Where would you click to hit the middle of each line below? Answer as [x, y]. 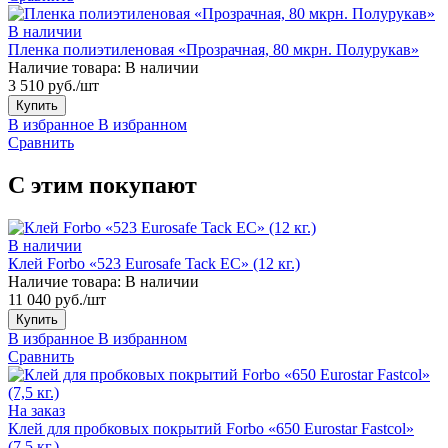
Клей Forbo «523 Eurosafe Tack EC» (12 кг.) [154, 263]
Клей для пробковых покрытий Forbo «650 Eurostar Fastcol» [211, 428]
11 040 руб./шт [57, 299]
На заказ [36, 410]
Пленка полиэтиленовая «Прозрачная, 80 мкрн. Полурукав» [213, 49]
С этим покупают [102, 184]
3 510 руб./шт [53, 85]
